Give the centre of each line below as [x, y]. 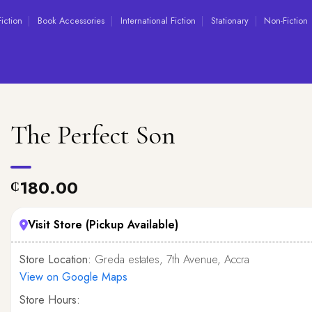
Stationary [229, 20]
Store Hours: [49, 300]
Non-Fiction [286, 20]
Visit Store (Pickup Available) [103, 225]
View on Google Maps [73, 277]
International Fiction [158, 20]
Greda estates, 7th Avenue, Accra [170, 259]
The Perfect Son [93, 135]
